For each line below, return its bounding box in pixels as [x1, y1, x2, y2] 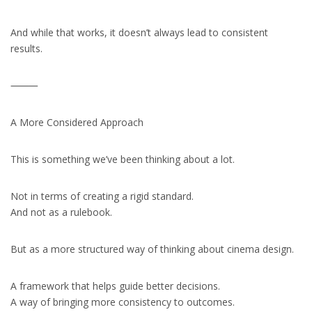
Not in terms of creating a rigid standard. [10, 189, 194, 203]
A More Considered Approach [10, 116, 143, 129]
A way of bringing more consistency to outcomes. [10, 295, 235, 309]
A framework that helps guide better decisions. [10, 279, 220, 292]
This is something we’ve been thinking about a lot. [10, 153, 235, 166]
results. [10, 42, 42, 55]
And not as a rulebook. [10, 205, 112, 219]
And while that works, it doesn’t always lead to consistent [10, 26, 268, 39]
